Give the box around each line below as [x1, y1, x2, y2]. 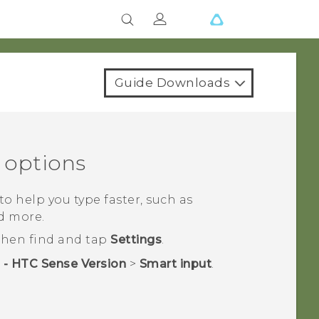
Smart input [139, 256, 212, 271]
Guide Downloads [114, 75, 230, 90]
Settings [110, 233, 162, 247]
